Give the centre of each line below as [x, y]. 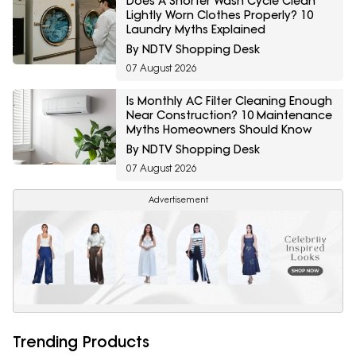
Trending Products [81, 341]
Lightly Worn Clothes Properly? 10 [220, 15]
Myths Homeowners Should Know [219, 130]
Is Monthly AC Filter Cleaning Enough [229, 101]
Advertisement [178, 200]
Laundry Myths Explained [196, 30]
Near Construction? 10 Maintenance [229, 116]
